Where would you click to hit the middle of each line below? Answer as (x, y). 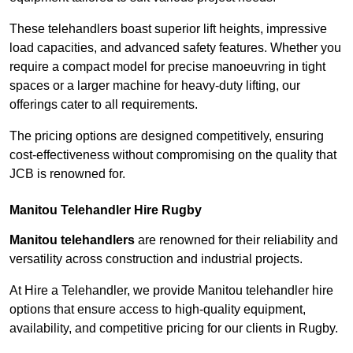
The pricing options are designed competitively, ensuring (167, 136)
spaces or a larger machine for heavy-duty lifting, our (155, 86)
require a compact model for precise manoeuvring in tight (167, 67)
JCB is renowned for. (67, 174)
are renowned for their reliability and (236, 240)
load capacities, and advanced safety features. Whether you (175, 48)
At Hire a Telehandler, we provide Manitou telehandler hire (171, 291)
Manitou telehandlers (72, 240)
